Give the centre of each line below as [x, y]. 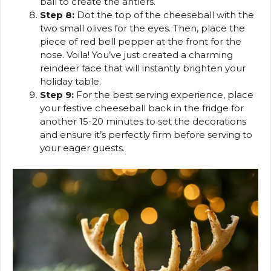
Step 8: [57, 15]
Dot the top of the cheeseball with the [164, 15]
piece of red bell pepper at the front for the [141, 42]
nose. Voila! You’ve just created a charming [136, 55]
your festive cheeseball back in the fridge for [142, 108]
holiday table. [70, 82]
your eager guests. [82, 148]
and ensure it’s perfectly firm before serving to [146, 135]
